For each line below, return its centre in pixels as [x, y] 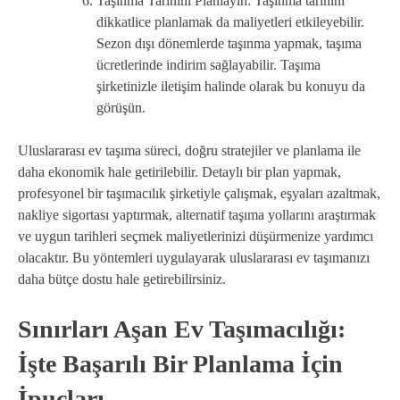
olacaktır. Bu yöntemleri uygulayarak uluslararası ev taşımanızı [194, 257]
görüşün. [121, 107]
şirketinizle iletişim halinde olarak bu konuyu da [231, 86]
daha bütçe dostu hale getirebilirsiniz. [122, 279]
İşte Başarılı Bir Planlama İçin [180, 363]
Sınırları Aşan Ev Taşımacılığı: [182, 329]
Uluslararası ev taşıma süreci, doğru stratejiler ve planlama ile [189, 150]
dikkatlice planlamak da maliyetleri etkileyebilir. [230, 21]
